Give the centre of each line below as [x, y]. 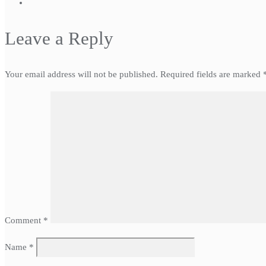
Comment [24, 220]
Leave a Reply [59, 39]
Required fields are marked [212, 74]
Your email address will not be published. [81, 74]
